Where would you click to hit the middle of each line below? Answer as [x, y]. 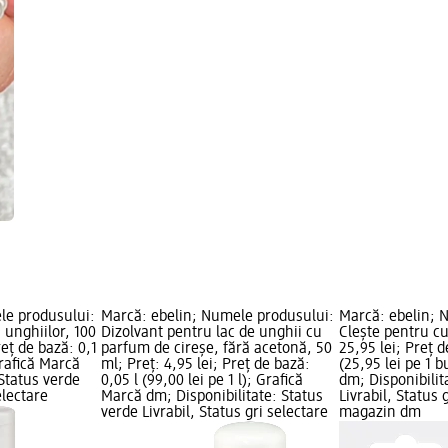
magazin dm [380, 413]
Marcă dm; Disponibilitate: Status [211, 397]
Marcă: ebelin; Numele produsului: [217, 317]
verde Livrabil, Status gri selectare [214, 413]
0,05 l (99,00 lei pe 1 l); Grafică [201, 381]
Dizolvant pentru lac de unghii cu [211, 333]
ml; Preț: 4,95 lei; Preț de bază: [205, 365]
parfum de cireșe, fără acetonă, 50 [216, 349]
